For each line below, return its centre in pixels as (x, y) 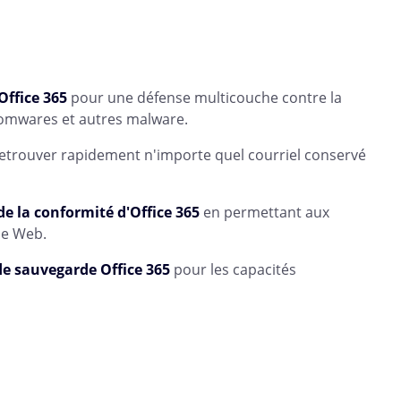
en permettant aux (264, 212)
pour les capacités (233, 269)
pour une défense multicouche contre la (204, 97)
